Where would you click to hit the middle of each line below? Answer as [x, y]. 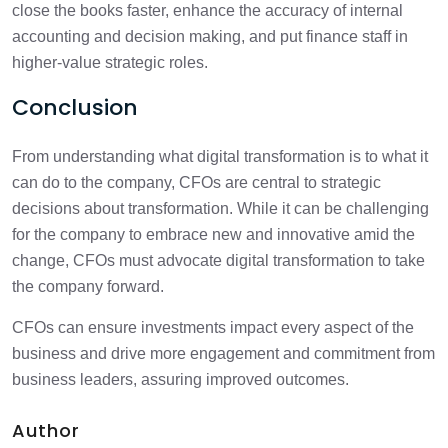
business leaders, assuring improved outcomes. [180, 379]
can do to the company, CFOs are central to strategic [196, 182]
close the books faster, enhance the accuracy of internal [207, 10]
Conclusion [75, 107]
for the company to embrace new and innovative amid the [213, 234]
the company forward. [88, 286]
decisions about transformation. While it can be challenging [220, 208]
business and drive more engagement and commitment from [223, 353]
